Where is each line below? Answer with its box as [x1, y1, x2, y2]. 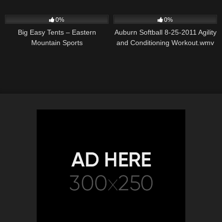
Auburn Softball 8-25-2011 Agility [114, 28, 217, 36]
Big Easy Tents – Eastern [17, 28, 96, 36]
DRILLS [45, 4, 69, 12]
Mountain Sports [31, 38, 83, 47]
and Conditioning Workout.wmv [116, 38, 214, 47]
